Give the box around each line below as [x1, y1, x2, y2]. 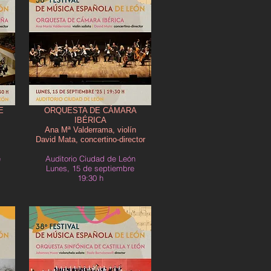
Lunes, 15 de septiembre [46, 163, 134, 173]
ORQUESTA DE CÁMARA [44, 106, 137, 115]
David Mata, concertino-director [35, 135, 145, 144]
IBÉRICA [74, 116, 106, 125]
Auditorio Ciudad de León [45, 154, 135, 163]
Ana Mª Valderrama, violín [44, 125, 136, 134]
